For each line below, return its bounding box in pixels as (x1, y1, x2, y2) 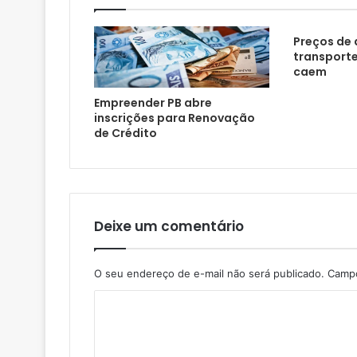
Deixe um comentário (94, 216, 244, 236)
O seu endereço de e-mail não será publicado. (94, 266, 324, 280)
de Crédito (94, 124, 157, 141)
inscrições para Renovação (94, 109, 255, 126)
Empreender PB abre (94, 94, 212, 111)
